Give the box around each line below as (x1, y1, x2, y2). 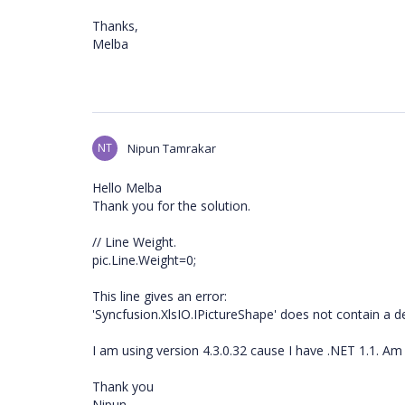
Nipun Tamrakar (127, 140, 216, 156)
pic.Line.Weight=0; (92, 251, 196, 268)
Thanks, (92, 17, 138, 34)
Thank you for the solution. (92, 197, 250, 214)
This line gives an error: (92, 287, 227, 305)
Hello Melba (92, 179, 162, 196)
